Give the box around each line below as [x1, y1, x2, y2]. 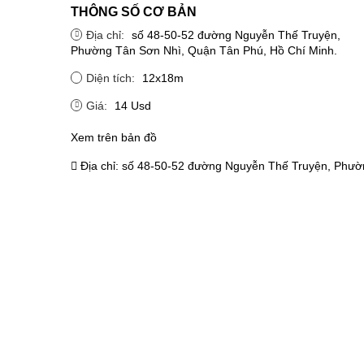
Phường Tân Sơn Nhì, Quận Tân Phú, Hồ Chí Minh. [71, 43, 337, 57]
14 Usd [115, 98, 151, 112]
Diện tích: [86, 71, 138, 84]
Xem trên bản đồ [71, 130, 157, 144]
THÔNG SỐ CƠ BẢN [71, 4, 197, 19]
